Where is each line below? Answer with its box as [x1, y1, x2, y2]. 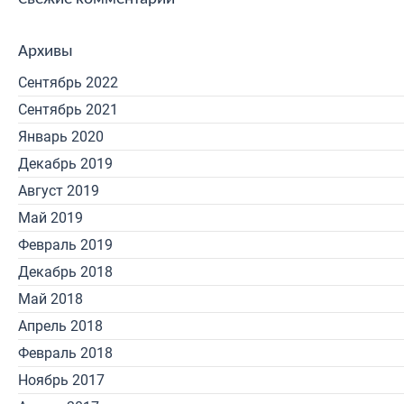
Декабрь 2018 [18, 263, 113, 280]
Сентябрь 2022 [18, 74, 118, 91]
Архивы [18, 43, 73, 60]
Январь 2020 [18, 128, 104, 145]
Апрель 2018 [18, 317, 103, 335]
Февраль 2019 [18, 236, 113, 253]
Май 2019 [18, 209, 83, 226]
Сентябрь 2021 [18, 101, 118, 118]
